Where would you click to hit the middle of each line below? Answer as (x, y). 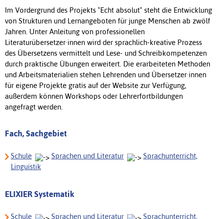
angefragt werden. (35, 107)
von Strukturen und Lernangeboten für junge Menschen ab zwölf (108, 21)
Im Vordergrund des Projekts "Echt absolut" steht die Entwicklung (109, 10)
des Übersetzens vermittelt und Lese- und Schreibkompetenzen (106, 53)
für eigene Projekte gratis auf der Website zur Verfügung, (96, 85)
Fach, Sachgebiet (36, 133)
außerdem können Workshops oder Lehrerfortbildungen (94, 96)
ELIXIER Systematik (40, 194)
